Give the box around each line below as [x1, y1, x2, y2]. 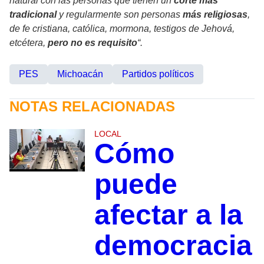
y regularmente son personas [57, 9, 183, 20]
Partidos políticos [122, 69, 194, 80]
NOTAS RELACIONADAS [9, 98, 175, 115]
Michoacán [57, 69, 103, 80]
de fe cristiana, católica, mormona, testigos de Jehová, [9, 24, 235, 34]
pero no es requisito [48, 38, 137, 48]
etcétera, [9, 38, 48, 48]
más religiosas [183, 9, 247, 20]
